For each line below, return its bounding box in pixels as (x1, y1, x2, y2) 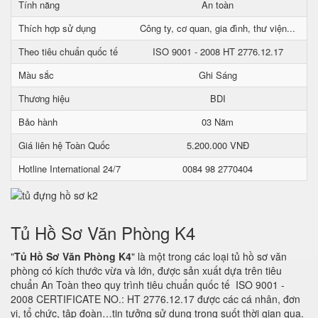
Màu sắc (18, 68, 54, 82)
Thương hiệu (18, 92, 70, 105)
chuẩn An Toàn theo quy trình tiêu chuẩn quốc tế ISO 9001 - (11, 278, 285, 292)
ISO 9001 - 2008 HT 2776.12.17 (152, 45, 283, 58)
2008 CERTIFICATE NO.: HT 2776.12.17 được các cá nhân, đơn (11, 292, 300, 306)
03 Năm (202, 115, 234, 128)
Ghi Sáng (198, 68, 237, 82)
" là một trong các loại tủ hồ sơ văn (131, 249, 287, 263)
